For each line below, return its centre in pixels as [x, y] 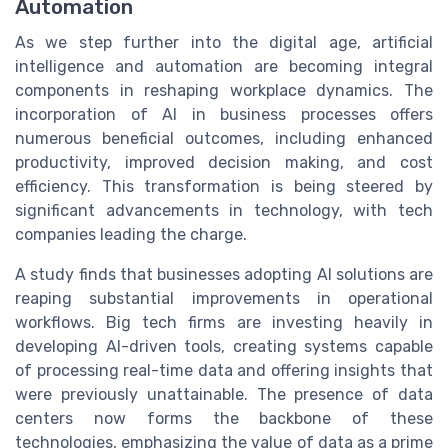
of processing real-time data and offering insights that [224, 370]
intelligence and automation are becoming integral [224, 66]
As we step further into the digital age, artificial [224, 42]
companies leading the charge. [131, 234]
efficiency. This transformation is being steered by [224, 186]
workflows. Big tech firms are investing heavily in [224, 322]
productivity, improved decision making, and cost [224, 162]
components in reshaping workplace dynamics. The [224, 90]
